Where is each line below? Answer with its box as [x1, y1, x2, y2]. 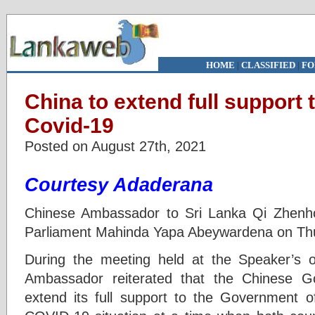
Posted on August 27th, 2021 [25, 138, 206, 154]
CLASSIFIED [240, 60, 295, 70]
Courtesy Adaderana [25, 174, 213, 195]
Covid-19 [25, 114, 114, 137]
